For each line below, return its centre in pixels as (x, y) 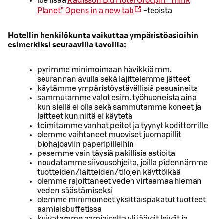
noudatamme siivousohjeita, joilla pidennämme (122, 163)
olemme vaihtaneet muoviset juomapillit (109, 135)
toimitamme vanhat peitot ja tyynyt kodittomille (123, 125)
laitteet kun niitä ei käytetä (85, 116)
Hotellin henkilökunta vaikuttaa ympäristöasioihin (103, 35)
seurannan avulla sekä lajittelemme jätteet (114, 79)
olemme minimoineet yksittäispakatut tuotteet (121, 200)
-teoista (157, 11)
